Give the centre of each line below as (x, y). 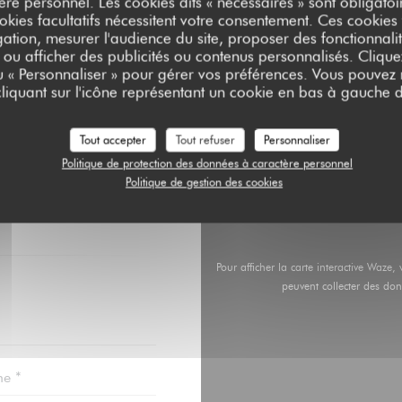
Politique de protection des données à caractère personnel (207, 162)
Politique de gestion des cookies (204, 181)
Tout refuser (205, 139)
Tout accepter (113, 139)
